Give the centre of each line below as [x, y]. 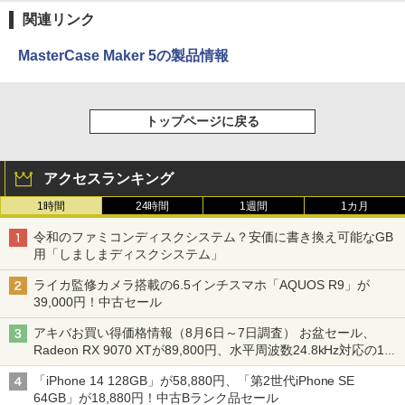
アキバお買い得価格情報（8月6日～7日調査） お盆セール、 [204, 333]
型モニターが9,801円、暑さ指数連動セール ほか [172, 367]
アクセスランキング [108, 179]
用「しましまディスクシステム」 [128, 254]
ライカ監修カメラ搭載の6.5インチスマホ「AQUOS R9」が [202, 285]
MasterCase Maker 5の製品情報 [123, 56]
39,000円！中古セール [98, 302]
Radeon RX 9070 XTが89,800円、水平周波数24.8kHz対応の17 [213, 350]
